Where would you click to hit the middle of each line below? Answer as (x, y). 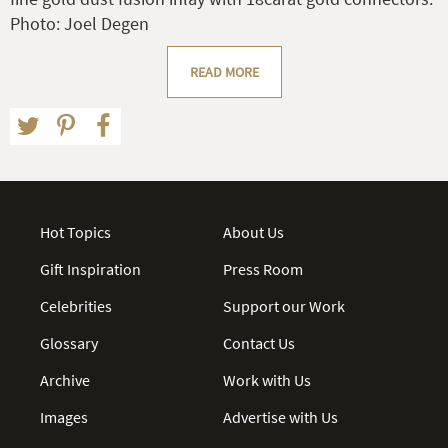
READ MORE (224, 71)
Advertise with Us (281, 416)
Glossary (69, 342)
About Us (254, 231)
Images (64, 416)
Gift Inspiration (90, 268)
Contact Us (259, 342)
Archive (65, 379)
